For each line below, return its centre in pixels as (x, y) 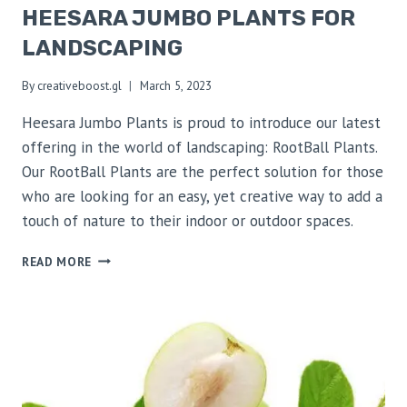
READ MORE (57, 261)
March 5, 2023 (176, 85)
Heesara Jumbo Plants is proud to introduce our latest (201, 122)
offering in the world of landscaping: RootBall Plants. (199, 147)
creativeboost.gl (80, 85)
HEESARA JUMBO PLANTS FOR (189, 19)
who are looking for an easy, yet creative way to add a (202, 196)
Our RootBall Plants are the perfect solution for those (203, 171)
